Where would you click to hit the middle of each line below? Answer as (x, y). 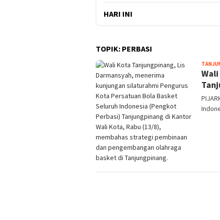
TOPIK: (109, 49)
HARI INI (118, 14)
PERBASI (137, 49)
